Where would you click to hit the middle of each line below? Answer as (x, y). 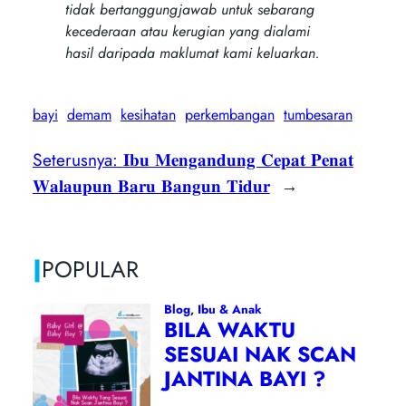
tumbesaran (318, 115)
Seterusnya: (77, 159)
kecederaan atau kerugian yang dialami (187, 31)
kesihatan (148, 115)
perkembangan (229, 115)
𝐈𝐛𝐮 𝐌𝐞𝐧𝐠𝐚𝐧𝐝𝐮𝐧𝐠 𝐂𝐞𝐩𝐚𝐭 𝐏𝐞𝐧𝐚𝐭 (238, 159)
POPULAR (90, 269)
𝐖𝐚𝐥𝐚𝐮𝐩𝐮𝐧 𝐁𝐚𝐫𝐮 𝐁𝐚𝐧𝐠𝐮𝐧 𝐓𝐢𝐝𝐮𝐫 (151, 185)
